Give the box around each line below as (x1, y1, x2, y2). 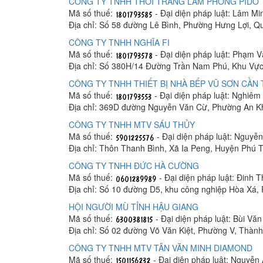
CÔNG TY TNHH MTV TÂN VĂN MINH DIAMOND (69, 241, 252, 254)
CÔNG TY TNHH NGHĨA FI (69, 36, 170, 48)
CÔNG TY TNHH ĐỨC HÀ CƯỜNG (69, 159, 199, 171)
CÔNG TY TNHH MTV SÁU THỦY (69, 118, 195, 130)
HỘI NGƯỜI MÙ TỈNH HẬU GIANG (69, 200, 198, 213)
